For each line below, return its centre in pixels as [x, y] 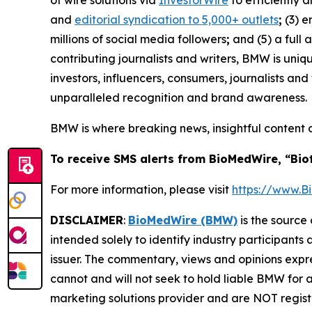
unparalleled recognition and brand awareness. [179, 97]
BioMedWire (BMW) [183, 220]
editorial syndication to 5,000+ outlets [177, 19]
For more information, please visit [141, 189]
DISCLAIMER [87, 220]
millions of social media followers [138, 39]
